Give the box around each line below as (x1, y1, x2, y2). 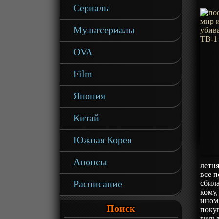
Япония (73, 90, 106, 101)
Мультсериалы (73, 24, 135, 35)
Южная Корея (73, 134, 132, 145)
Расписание (73, 178, 123, 189)
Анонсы (73, 156, 107, 167)
